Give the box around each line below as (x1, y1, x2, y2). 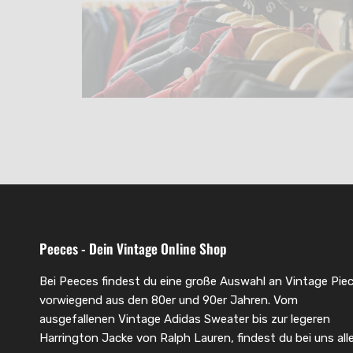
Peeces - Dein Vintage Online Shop (39, 237, 226, 258)
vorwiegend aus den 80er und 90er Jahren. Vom (39, 292, 298, 307)
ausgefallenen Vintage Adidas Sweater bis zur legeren (39, 311, 330, 326)
